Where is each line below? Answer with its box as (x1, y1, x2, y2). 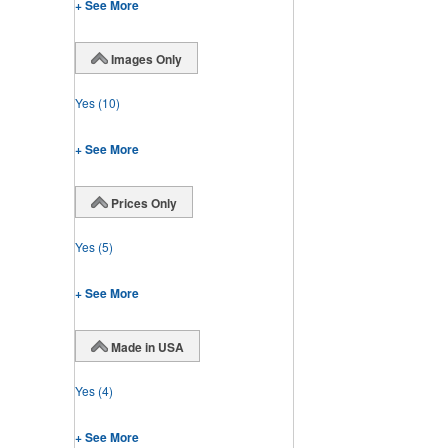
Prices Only (111, 193, 177, 212)
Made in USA (111, 337, 184, 356)
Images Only (111, 49, 182, 68)
